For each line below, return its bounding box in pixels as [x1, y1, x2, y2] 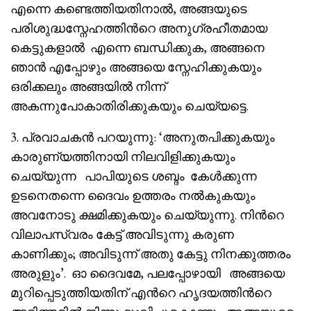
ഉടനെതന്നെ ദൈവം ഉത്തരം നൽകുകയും [10, 187, 255, 204]
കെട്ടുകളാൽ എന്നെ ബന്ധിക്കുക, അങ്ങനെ [10, 40, 264, 56]
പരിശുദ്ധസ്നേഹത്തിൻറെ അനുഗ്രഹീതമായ [10, 20, 267, 37]
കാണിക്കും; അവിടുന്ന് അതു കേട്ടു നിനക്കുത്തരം [10, 246, 291, 262]
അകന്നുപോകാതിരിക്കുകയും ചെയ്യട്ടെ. [10, 98, 249, 115]
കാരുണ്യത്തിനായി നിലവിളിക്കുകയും [10, 149, 235, 165]
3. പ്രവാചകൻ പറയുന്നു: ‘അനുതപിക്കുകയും [10, 129, 275, 146]
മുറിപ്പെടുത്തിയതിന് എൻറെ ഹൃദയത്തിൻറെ [10, 285, 271, 301]
